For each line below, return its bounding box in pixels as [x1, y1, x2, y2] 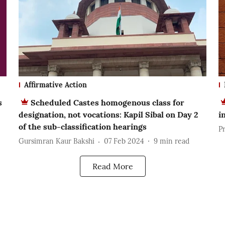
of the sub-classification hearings [18, 121, 147, 132]
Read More [92, 161, 133, 171]
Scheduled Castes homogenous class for [30, 97, 184, 107]
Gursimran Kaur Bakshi [18, 137, 94, 146]
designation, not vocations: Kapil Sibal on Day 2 [18, 109, 198, 120]
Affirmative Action [24, 80, 87, 89]
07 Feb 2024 [103, 137, 144, 146]
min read [159, 137, 189, 146]
